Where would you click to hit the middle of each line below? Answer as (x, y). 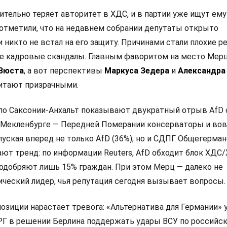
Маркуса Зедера (138, 70)
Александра (202, 70)
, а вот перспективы (64, 70)
